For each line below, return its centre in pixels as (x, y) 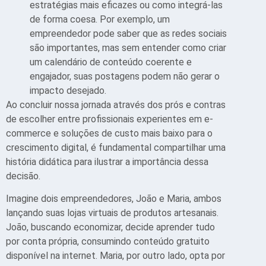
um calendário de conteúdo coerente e (111, 62)
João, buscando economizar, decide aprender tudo (110, 227)
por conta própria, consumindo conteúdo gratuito (108, 242)
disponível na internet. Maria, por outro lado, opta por (115, 256)
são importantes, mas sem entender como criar (128, 48)
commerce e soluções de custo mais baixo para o (109, 133)
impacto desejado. (68, 91)
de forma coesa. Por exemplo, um (100, 19)
